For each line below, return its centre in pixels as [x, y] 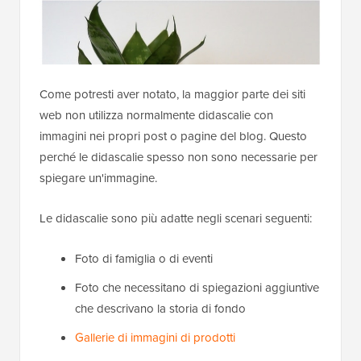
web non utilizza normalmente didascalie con [156, 115]
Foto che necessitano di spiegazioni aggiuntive [197, 288]
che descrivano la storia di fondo [160, 309]
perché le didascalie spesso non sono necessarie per [178, 157]
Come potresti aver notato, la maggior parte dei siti [172, 94]
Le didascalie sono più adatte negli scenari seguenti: [176, 218]
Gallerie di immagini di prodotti [155, 338]
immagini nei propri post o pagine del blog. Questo [173, 136]
